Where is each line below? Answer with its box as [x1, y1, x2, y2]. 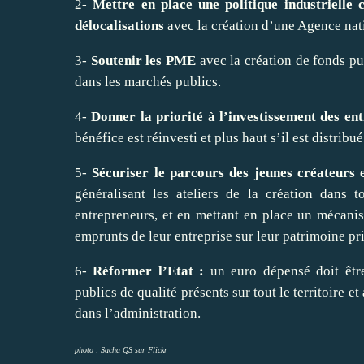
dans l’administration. [75, 305, 201, 321]
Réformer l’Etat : [93, 262, 205, 279]
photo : [75, 344, 101, 354]
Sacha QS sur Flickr [101, 344, 167, 354]
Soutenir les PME [90, 52, 197, 68]
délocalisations [75, 17, 164, 33]
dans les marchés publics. [75, 73, 221, 89]
